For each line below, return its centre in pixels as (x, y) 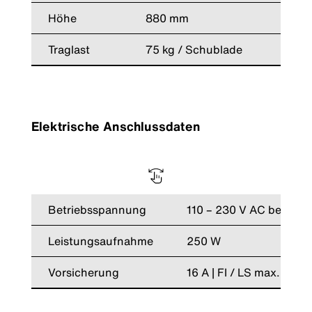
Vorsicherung (83, 272)
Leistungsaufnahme (100, 241)
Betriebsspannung (97, 209)
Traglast (69, 49)
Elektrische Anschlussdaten (115, 126)
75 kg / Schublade (194, 49)
